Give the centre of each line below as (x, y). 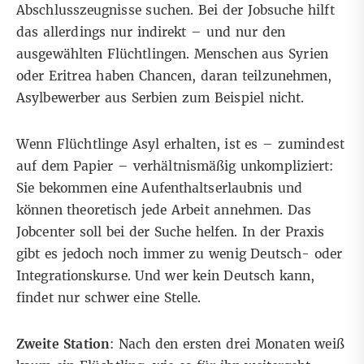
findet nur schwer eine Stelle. (109, 298)
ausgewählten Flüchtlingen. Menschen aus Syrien (172, 54)
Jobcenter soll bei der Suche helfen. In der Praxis (171, 232)
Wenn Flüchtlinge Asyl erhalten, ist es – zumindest (180, 145)
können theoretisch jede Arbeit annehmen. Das (164, 210)
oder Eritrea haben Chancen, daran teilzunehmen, (174, 76)
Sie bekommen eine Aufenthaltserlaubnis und (160, 188)
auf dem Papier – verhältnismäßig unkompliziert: (175, 167)
